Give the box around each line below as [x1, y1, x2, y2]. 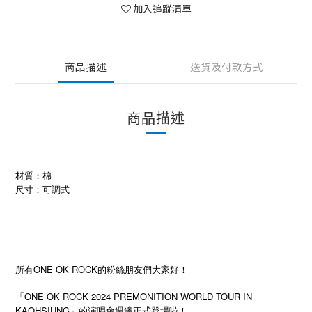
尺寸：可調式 [15, 182, 70, 196]
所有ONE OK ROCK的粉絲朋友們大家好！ [15, 263, 188, 276]
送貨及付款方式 [189, 59, 263, 75]
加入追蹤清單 [132, 1, 192, 16]
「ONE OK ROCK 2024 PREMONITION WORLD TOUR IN [15, 290, 252, 304]
